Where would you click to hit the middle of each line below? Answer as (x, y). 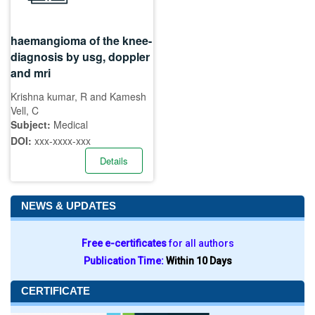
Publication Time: (124, 261)
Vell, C (25, 110)
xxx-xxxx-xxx (63, 141)
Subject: (32, 124)
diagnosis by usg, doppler (80, 57)
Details (114, 161)
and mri (31, 73)
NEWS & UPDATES (69, 206)
